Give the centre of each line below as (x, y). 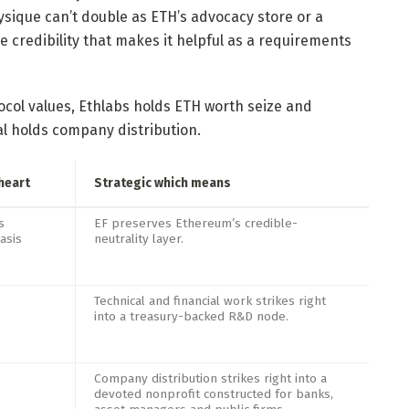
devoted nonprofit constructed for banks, (214, 393)
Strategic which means (163, 183)
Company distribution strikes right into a (210, 378)
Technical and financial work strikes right (210, 300)
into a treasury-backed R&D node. (191, 316)
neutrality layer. (139, 238)
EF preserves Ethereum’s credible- (196, 223)
